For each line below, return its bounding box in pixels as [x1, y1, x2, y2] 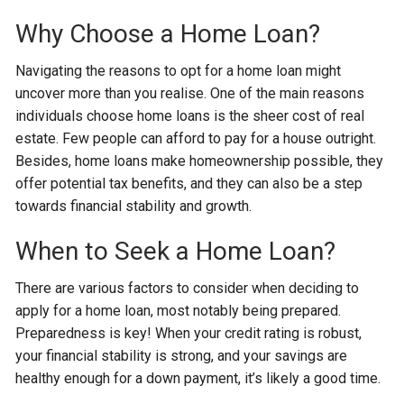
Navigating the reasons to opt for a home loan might [15, 62, 342, 79]
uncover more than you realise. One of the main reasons [15, 85, 365, 102]
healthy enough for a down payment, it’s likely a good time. [15, 370, 381, 387]
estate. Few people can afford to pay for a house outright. [15, 130, 377, 147]
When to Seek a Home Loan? [15, 236, 336, 266]
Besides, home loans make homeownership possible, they [15, 152, 384, 170]
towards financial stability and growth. [15, 197, 252, 215]
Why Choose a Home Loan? [15, 19, 321, 49]
